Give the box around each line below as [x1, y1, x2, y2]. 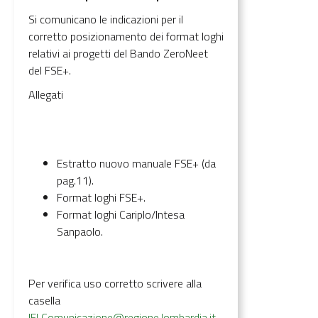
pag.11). [57, 171, 94, 189]
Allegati [28, 85, 63, 103]
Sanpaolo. [57, 222, 103, 240]
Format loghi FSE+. [57, 188, 146, 206]
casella [28, 291, 60, 309]
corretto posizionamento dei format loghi [28, 27, 224, 45]
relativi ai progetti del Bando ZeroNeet [28, 44, 208, 62]
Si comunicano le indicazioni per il [28, 10, 183, 28]
